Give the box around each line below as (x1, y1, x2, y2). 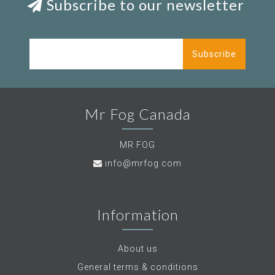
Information (96, 206, 179, 224)
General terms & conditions (77, 262, 198, 273)
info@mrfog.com (105, 158, 182, 169)
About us (117, 244, 158, 254)
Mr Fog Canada (84, 105, 191, 123)
